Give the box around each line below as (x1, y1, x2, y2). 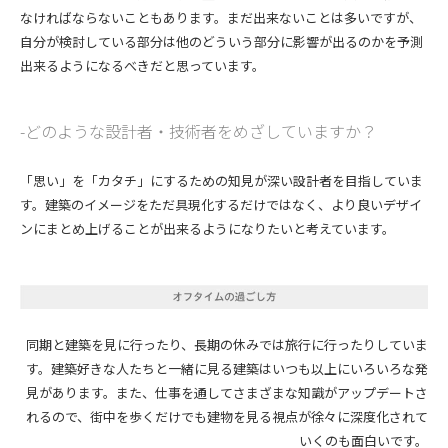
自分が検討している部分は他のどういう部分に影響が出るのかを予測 (20, 32, 423, 52)
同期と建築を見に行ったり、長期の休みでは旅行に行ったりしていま (26, 335, 428, 355)
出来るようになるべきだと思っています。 (20, 56, 265, 76)
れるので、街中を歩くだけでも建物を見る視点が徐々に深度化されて (26, 407, 428, 427)
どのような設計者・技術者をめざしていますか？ (25, 119, 377, 144)
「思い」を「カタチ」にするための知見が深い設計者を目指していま (20, 171, 423, 191)
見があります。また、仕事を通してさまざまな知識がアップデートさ (26, 383, 428, 403)
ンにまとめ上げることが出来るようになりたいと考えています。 (20, 219, 395, 239)
